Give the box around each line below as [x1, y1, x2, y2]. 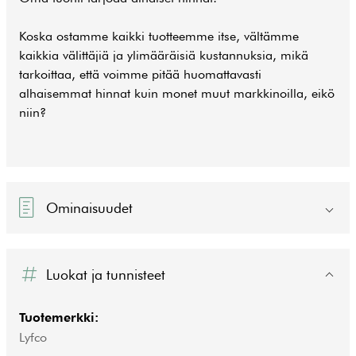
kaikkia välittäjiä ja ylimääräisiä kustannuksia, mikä [19, 48, 308, 63]
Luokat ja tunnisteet [46, 265, 166, 283]
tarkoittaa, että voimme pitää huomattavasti [19, 67, 261, 82]
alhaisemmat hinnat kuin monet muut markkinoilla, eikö [19, 86, 335, 101]
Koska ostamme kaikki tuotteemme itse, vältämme [19, 29, 299, 44]
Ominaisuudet [46, 199, 133, 216]
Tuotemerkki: [19, 309, 99, 325]
